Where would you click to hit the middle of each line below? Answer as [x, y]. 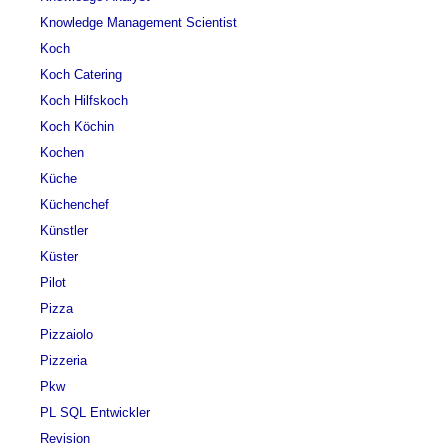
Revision [65, 438]
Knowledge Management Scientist [138, 22]
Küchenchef [74, 204]
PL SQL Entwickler [95, 412]
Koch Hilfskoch [84, 100]
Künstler [64, 230]
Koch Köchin [77, 126]
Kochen [62, 152]
